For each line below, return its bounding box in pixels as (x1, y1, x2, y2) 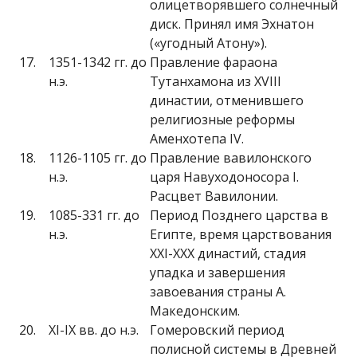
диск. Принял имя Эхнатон (150, 15, 314, 33)
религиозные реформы (150, 111, 295, 128)
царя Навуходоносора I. (150, 168, 299, 186)
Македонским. (150, 302, 240, 320)
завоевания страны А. (150, 283, 286, 300)
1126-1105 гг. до (49, 149, 147, 167)
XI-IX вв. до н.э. (49, 321, 139, 339)
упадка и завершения (150, 264, 285, 281)
